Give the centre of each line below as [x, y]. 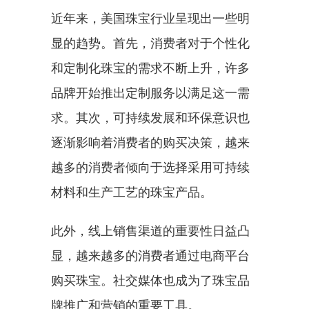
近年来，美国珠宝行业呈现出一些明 [150, 18]
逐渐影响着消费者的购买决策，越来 [150, 142]
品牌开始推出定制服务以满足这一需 [150, 93]
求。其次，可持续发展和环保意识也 [150, 118]
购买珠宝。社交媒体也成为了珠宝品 [150, 280]
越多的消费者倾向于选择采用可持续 [150, 167]
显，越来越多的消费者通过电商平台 [150, 256]
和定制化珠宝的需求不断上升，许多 [150, 68]
